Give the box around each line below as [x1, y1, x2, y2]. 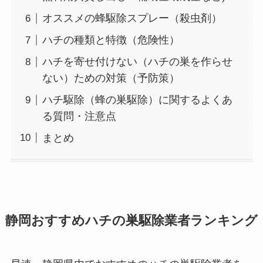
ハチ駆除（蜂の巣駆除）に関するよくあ [42, 94, 232, 106]
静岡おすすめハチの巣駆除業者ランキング [5, 214, 258, 228]
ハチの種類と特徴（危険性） [42, 34, 180, 46]
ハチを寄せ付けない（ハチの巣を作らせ [42, 56, 232, 68]
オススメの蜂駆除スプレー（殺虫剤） [42, 12, 222, 25]
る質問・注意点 [42, 110, 116, 123]
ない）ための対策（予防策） [42, 72, 180, 85]
